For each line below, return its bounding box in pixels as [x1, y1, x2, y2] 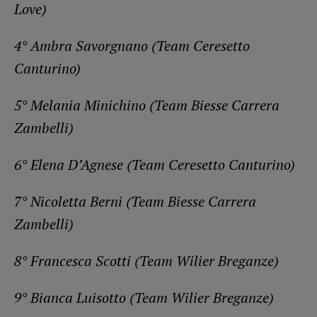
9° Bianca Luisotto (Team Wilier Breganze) [14, 287, 274, 307]
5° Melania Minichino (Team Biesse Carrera [14, 95, 279, 115]
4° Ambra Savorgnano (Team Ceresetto [14, 35, 250, 55]
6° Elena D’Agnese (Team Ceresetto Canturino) [14, 154, 295, 174]
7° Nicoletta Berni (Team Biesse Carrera [14, 191, 256, 211]
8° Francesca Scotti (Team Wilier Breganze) [14, 250, 279, 270]
